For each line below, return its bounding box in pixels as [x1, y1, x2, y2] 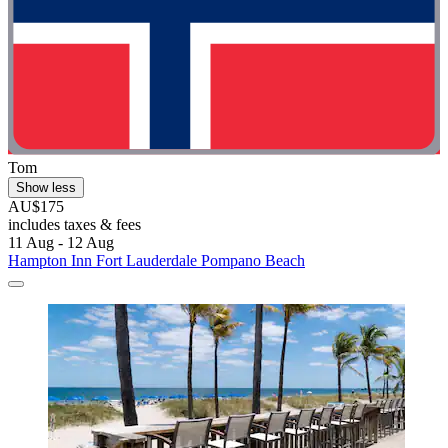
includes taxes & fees [8, 215, 141, 233]
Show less [16, 179, 76, 195]
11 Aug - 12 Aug [8, 233, 114, 251]
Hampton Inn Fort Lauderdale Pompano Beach [8, 251, 305, 269]
